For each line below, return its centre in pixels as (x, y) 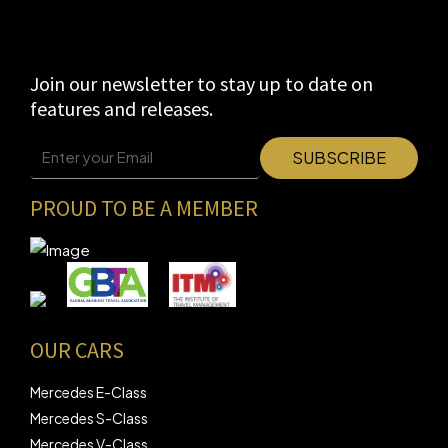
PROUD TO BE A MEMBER (144, 208)
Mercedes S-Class (89, 417)
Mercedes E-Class (88, 391)
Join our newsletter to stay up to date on (201, 83)
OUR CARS (77, 349)
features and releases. (121, 108)
